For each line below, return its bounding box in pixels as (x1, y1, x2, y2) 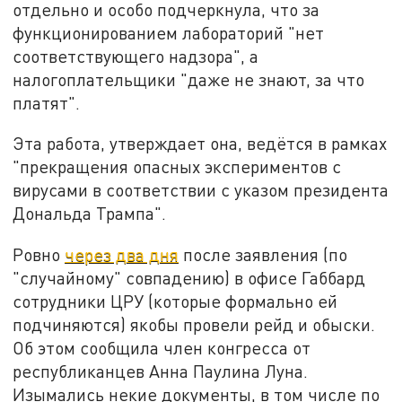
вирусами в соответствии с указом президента (13, 179, 389, 201)
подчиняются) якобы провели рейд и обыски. (13, 314, 376, 336)
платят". (13, 92, 81, 113)
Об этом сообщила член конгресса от (13, 337, 311, 359)
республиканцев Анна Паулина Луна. (13, 361, 309, 382)
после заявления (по (179, 244, 348, 266)
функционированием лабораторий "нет (13, 22, 325, 43)
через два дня (65, 244, 179, 266)
